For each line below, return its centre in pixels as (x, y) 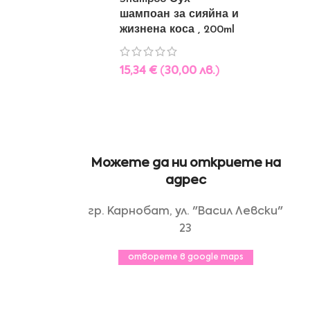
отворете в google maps (185, 257)
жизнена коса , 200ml (177, 30)
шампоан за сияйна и (179, 15)
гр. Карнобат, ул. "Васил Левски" (185, 212)
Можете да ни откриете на (185, 163)
